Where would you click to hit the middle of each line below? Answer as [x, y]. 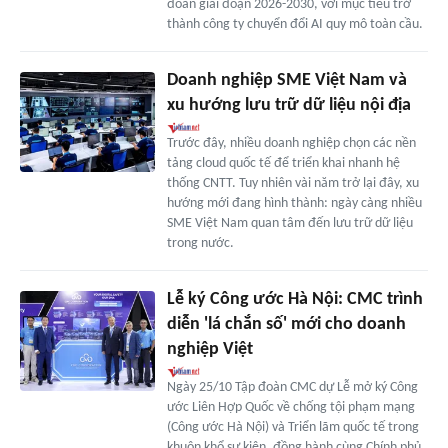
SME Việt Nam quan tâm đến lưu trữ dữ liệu [289, 223]
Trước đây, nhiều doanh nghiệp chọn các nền [291, 143]
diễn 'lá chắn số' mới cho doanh [286, 324]
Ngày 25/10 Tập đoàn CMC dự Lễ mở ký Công [292, 387]
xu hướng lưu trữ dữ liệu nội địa [288, 105]
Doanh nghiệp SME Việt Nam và [286, 80]
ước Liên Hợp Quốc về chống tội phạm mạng [290, 407]
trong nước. [200, 243]
